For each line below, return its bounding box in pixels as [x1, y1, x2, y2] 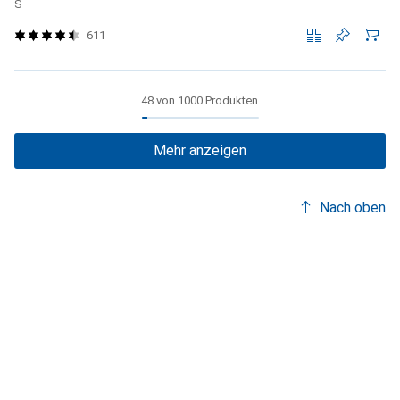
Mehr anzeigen [154, 142, 246, 160]
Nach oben [320, 199, 386, 217]
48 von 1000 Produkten [141, 94, 259, 108]
